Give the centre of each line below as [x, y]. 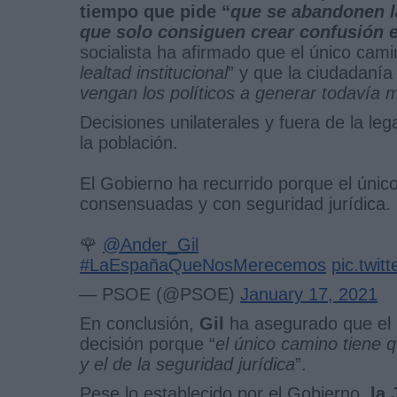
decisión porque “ [148, 343]
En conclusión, [140, 323]
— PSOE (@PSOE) [160, 294]
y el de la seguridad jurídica [187, 364]
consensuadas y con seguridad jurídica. [235, 203]
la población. [129, 142]
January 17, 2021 [309, 294]
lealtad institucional [154, 72]
